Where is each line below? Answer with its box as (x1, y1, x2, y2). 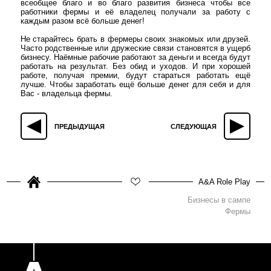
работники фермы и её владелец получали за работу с (20, 7, 251, 16)
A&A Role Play (198, 177, 251, 187)
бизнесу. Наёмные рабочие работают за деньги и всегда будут (20, 52, 251, 62)
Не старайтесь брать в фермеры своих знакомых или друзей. (20, 34, 251, 44)
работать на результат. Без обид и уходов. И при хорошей (20, 61, 251, 71)
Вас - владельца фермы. (20, 88, 113, 98)
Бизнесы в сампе (188, 195, 251, 204)
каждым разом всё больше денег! (20, 16, 145, 25)
